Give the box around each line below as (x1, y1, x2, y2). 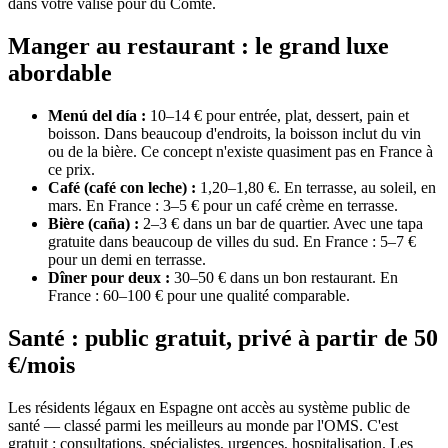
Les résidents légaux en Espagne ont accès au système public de (8, 398, 410, 416)
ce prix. (48, 160, 95, 178)
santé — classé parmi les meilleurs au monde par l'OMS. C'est (8, 416, 398, 434)
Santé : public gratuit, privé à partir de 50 (8, 324, 438, 351)
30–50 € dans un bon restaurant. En (170, 268, 398, 286)
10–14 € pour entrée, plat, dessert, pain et (146, 106, 409, 124)
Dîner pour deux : (48, 268, 170, 286)
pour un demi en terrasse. (48, 250, 206, 268)
